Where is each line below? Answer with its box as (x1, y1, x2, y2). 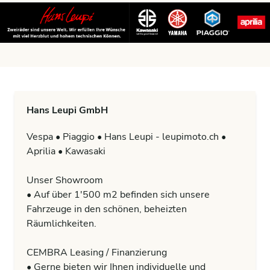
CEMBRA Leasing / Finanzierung (27, 246, 167, 260)
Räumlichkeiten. (27, 217, 96, 231)
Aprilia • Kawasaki (27, 145, 105, 159)
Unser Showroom (27, 174, 103, 187)
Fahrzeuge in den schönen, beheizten (27, 202, 187, 216)
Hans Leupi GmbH (27, 104, 108, 118)
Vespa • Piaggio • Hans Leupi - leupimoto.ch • (27, 130, 226, 144)
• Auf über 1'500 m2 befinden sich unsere (27, 188, 210, 202)
